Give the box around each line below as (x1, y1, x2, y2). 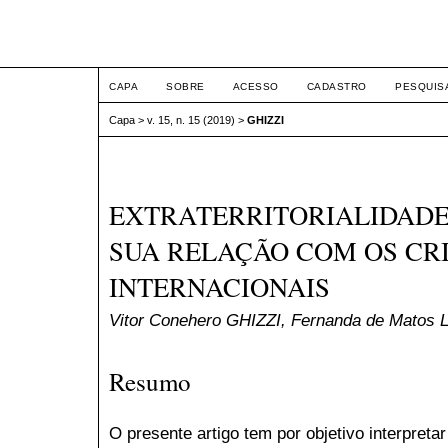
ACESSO (232, 81, 279, 92)
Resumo (109, 364, 191, 398)
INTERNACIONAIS (109, 269, 330, 306)
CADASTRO (306, 81, 367, 92)
